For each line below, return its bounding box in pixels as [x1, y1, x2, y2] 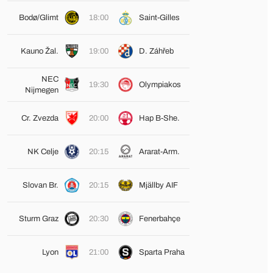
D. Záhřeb [138, 47, 174, 55]
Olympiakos [138, 80, 181, 89]
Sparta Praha [138, 248, 185, 257]
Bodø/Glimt [18, 13, 58, 22]
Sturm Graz [18, 214, 58, 223]
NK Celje [27, 147, 58, 156]
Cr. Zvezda [21, 114, 58, 122]
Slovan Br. [22, 181, 58, 190]
